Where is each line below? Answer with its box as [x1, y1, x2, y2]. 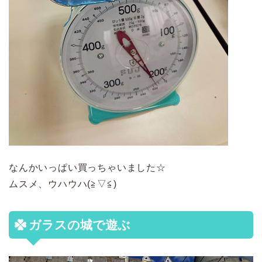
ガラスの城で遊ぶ [29, 218, 130, 232]
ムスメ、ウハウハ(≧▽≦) [9, 179, 117, 189]
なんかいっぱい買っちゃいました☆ [9, 163, 166, 173]
